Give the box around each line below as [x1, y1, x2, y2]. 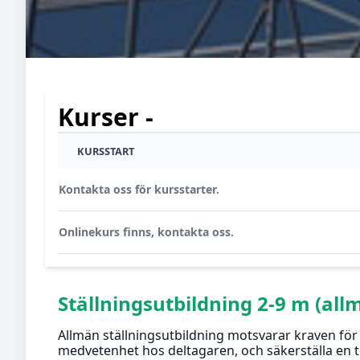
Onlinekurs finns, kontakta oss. [59, 224, 234, 239]
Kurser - [58, 100, 153, 133]
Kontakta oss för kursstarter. [59, 182, 219, 197]
